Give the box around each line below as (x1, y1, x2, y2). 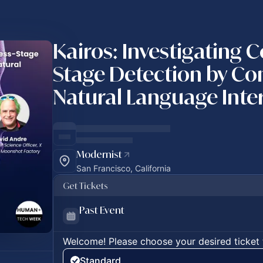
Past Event (79, 204, 124, 216)
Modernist (76, 148, 122, 160)
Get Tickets (63, 180, 108, 191)
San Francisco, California (76, 163, 171, 173)
